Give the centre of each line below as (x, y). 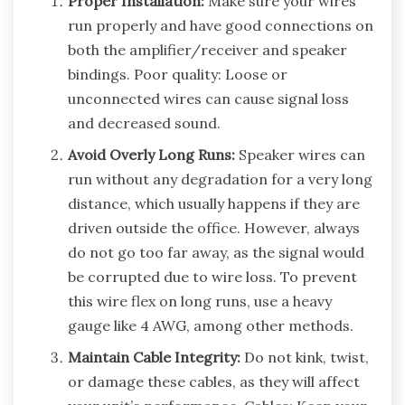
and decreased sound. (144, 122)
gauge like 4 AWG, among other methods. (211, 325)
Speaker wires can (302, 154)
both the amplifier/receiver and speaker (207, 49)
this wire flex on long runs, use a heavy (200, 301)
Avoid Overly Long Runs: (153, 154)
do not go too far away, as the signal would (216, 252)
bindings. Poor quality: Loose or (178, 74)
